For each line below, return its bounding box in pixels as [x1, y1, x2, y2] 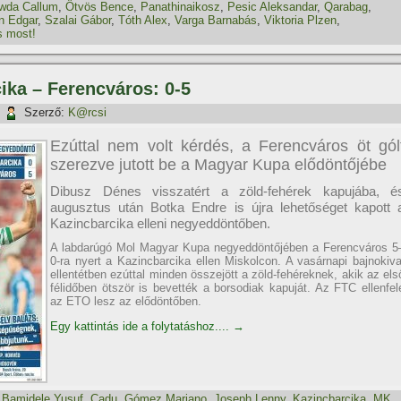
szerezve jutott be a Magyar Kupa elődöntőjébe [50, 156, 387, 174]
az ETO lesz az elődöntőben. [50, 294, 201, 308]
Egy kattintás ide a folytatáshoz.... [50, 320, 233, 333]
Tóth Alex [118, 13, 167, 27]
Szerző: [24, 106, 64, 120]
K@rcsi [68, 106, 107, 120]
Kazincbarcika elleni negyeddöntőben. [50, 216, 270, 231]
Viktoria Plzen [264, 13, 337, 27]
